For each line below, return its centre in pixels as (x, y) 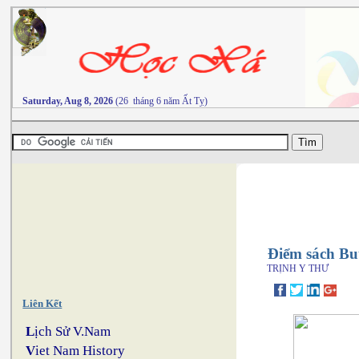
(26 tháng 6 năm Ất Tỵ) (160, 101)
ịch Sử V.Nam (73, 331)
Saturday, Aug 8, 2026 (68, 101)
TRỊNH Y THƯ (295, 268)
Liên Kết (42, 303)
